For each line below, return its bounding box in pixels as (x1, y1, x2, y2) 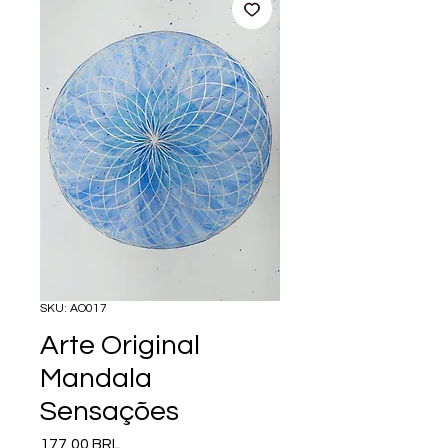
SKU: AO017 (40, 301, 107, 315)
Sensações (40, 396, 179, 426)
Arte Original (40, 330, 200, 360)
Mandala (40, 363, 152, 393)
